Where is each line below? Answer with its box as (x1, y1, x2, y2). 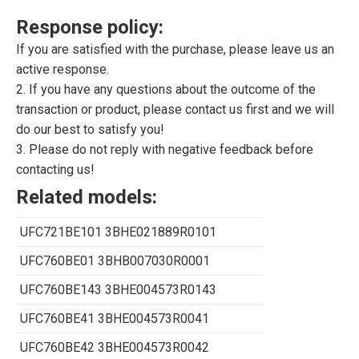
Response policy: (16, 15, 163, 38)
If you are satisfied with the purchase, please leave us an (16, 41, 334, 57)
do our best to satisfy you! (16, 121, 164, 137)
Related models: (16, 185, 157, 208)
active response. (16, 61, 109, 77)
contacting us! (16, 161, 95, 177)
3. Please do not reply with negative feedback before (16, 141, 313, 157)
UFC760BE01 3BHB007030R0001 (20, 252, 210, 268)
